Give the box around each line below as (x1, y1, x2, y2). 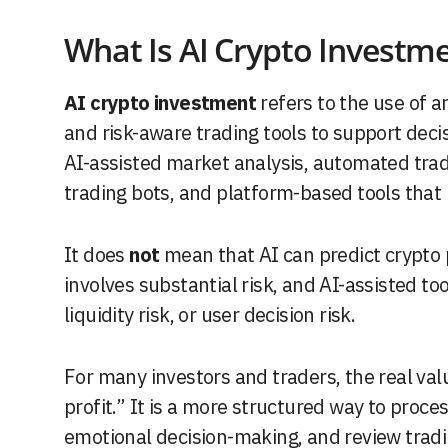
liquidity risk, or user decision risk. (64, 301, 356, 329)
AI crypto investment (77, 89, 257, 117)
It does (64, 241, 130, 269)
